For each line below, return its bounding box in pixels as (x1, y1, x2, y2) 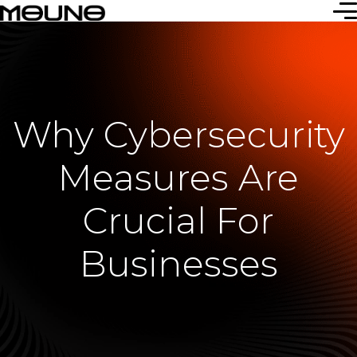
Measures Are (58, 155, 299, 199)
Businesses (79, 241, 278, 285)
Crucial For (83, 198, 274, 242)
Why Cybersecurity (12, 112, 345, 156)
